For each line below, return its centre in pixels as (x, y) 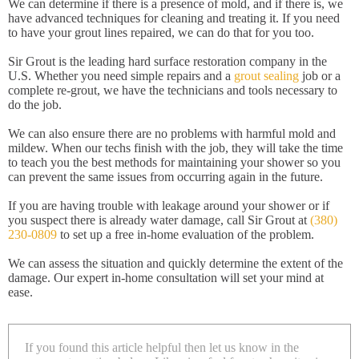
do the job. (35, 105)
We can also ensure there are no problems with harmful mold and (172, 134)
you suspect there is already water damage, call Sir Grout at (159, 220)
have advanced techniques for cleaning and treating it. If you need (174, 18)
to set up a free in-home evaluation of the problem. (186, 235)
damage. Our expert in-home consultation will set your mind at (166, 278)
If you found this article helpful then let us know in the (162, 348)
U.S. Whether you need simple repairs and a (121, 76)
